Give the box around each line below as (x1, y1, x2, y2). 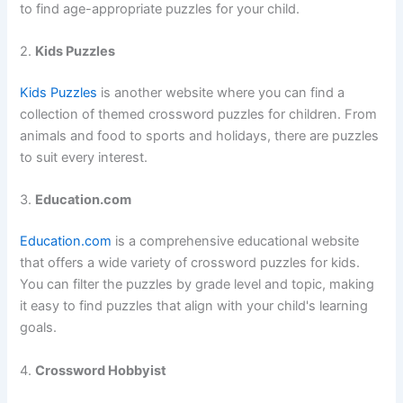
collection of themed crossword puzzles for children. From (20, 106, 378, 123)
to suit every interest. (20, 149, 148, 166)
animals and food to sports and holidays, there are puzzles (20, 128, 380, 145)
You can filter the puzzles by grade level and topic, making (20, 276, 375, 293)
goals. (20, 319, 58, 336)
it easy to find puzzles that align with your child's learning (20, 298, 369, 315)
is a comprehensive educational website (112, 233, 360, 250)
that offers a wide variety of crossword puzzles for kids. (20, 255, 361, 272)
